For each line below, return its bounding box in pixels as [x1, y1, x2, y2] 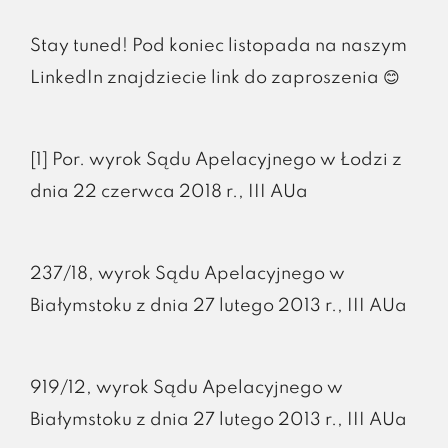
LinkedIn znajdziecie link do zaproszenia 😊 [29, 68, 400, 87]
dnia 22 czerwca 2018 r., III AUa [29, 182, 308, 201]
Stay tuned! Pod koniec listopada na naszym [29, 36, 407, 55]
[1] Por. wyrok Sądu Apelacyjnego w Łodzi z [29, 150, 402, 169]
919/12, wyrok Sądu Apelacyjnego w [29, 378, 343, 397]
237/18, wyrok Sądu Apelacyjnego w [29, 264, 345, 283]
